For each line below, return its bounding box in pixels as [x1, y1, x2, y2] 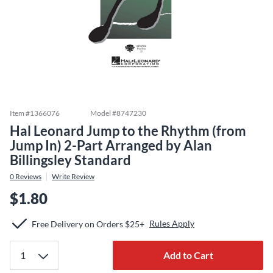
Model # [90, 108, 116, 118]
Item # [10, 108, 30, 118]
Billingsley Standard [10, 152, 131, 168]
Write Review [52, 172, 94, 181]
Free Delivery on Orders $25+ [32, 218, 144, 229]
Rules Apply [149, 218, 194, 229]
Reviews [14, 172, 41, 181]
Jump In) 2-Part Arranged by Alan [10, 137, 212, 154]
